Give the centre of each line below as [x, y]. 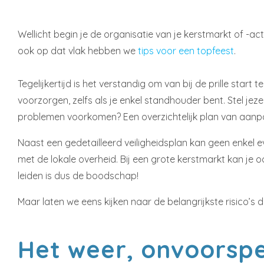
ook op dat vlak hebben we [78, 51]
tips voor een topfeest [186, 51]
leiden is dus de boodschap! [78, 176]
